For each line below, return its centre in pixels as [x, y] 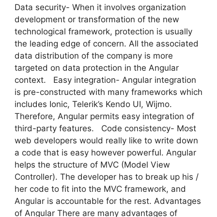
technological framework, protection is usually [103, 31]
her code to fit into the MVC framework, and [100, 189]
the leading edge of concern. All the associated [107, 43]
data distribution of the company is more [94, 55]
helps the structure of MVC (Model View [92, 164]
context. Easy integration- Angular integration [105, 80]
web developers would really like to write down [106, 140]
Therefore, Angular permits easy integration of [104, 116]
